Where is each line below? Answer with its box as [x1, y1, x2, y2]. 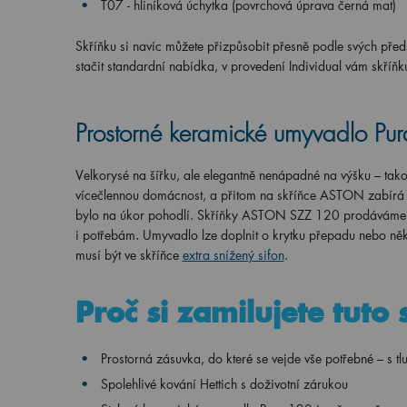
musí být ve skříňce [74, 246, 179, 263]
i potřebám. [74, 226, 143, 243]
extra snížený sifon [182, 246, 284, 263]
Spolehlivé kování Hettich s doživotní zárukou [100, 375, 348, 392]
